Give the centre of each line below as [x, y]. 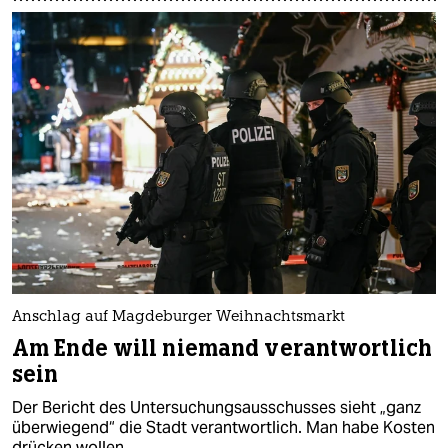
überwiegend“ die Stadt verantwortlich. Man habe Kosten [223, 428]
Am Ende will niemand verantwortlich [222, 349]
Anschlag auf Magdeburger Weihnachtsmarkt [178, 318]
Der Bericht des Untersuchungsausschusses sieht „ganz [216, 408]
